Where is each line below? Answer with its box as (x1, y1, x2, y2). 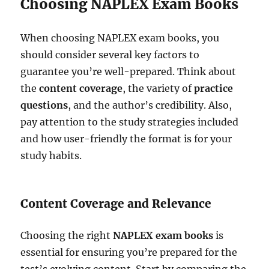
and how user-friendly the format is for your (20, 132, 232, 145)
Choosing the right (20, 229, 113, 241)
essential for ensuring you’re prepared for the (20, 246, 238, 258)
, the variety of (122, 82, 195, 94)
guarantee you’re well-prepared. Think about (20, 65, 237, 77)
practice (194, 82, 234, 94)
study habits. (20, 149, 82, 162)
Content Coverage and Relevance (20, 196, 212, 211)
